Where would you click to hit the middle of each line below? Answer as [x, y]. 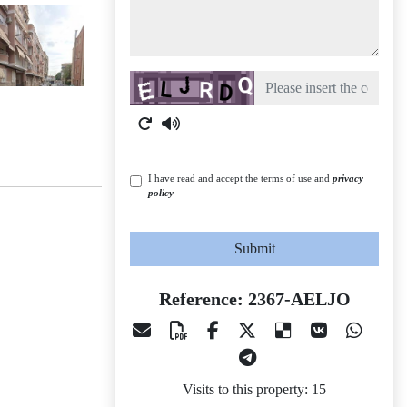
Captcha [153, 80]
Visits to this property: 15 [254, 389]
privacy [348, 178]
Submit [254, 248]
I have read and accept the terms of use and [240, 178]
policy [161, 193]
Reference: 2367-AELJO [254, 299]
